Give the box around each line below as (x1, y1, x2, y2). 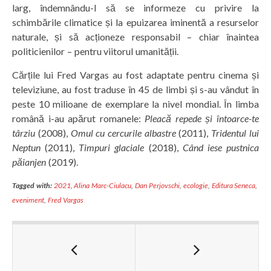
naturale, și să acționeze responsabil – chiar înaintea (12, 31, 259, 43)
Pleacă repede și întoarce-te (145, 113, 259, 125)
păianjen (12, 156, 46, 168)
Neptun (12, 142, 41, 154)
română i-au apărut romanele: (12, 113, 145, 125)
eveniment (12, 195, 44, 205)
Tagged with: (12, 181, 52, 191)
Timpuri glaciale (79, 142, 145, 154)
